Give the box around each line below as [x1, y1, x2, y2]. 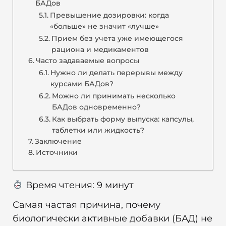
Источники [35, 147, 78, 157]
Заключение [34, 136, 84, 146]
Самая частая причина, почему [13, 199, 160, 210]
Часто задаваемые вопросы [35, 55, 139, 65]
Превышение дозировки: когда [49, 10, 169, 20]
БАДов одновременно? [51, 102, 141, 111]
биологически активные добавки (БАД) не [13, 212, 212, 224]
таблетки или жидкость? [51, 125, 144, 135]
